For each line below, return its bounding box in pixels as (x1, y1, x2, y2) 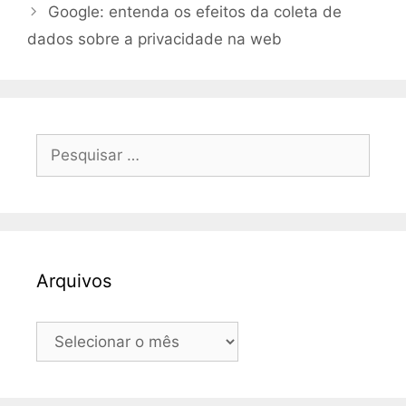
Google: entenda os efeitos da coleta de (48, 2, 343, 21)
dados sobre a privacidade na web (27, 29, 282, 48)
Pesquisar (35, 134, 107, 153)
